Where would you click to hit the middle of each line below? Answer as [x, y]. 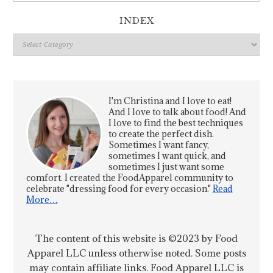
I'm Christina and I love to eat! [170, 101]
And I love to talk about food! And [177, 112]
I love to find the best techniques [175, 123]
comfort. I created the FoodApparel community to [129, 178]
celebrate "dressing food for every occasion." [119, 189]
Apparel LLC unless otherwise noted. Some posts [136, 253]
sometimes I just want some [166, 167]
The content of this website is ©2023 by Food [136, 239]
